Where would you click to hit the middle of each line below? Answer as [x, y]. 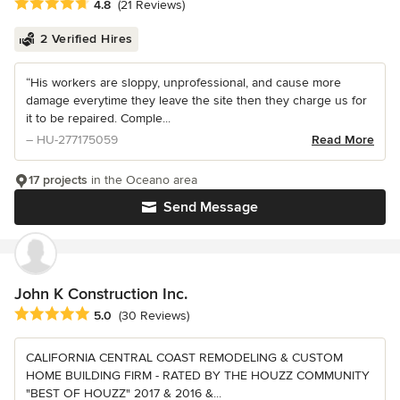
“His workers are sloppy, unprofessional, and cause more [183, 83]
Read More [343, 140]
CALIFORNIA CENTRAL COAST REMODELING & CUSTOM [184, 358]
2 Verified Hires [86, 39]
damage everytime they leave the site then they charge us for [196, 101]
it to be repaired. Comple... [98, 119]
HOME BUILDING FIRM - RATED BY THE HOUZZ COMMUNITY [198, 376]
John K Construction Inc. [101, 294]
